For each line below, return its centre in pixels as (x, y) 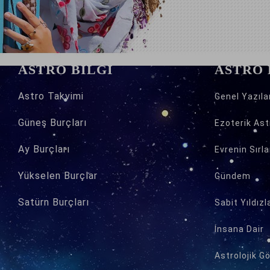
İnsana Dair (239, 229)
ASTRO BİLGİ (66, 70)
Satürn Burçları (54, 202)
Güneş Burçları (52, 123)
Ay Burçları (44, 149)
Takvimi (66, 96)
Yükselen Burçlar (58, 176)
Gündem (233, 176)
